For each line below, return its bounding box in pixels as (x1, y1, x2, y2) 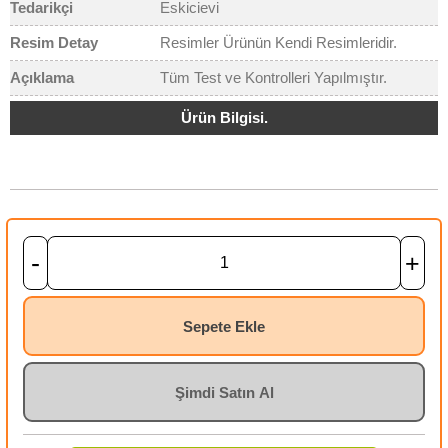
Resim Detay (10, 34, 98, 51)
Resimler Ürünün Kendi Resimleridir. (160, 34, 397, 51)
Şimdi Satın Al (174, 384, 274, 402)
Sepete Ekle (183, 318, 265, 336)
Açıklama (10, 69, 74, 86)
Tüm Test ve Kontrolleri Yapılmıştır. (160, 69, 387, 86)
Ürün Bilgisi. (180, 109, 268, 126)
